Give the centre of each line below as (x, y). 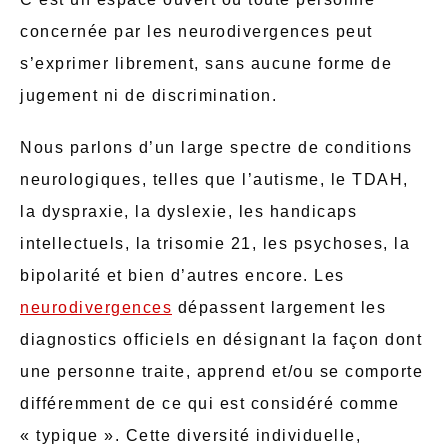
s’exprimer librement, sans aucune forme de (206, 63)
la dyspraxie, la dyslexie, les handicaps (188, 211)
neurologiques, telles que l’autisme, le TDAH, (214, 179)
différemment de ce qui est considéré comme (209, 403)
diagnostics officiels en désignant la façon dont (221, 339)
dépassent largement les (279, 307)
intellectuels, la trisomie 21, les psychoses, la (215, 243)
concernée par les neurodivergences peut (196, 31)
